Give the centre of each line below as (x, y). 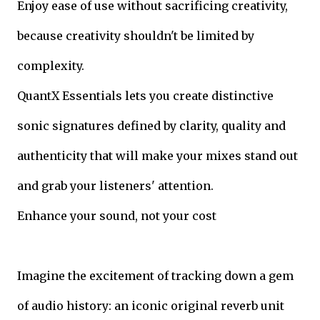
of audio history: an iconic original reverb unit (151, 305)
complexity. (51, 65)
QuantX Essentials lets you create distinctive (145, 95)
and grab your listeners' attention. (115, 185)
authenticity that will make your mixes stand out (157, 155)
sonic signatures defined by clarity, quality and (151, 125)
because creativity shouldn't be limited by (136, 35)
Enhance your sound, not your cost (117, 215)
